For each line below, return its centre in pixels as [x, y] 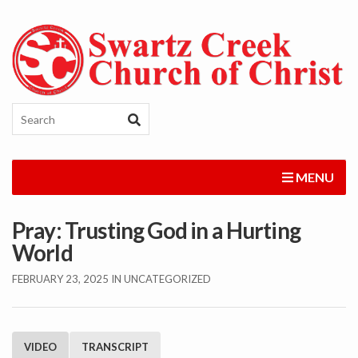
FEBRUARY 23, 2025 [60, 279]
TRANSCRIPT [115, 347]
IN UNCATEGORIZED [161, 279]
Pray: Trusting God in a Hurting [156, 231]
